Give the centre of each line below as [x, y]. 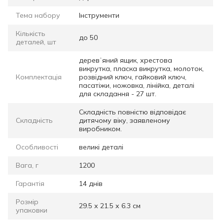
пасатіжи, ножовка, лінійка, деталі [137, 85]
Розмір [27, 202]
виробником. [100, 129]
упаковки [32, 210]
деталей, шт [36, 42]
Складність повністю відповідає [133, 112]
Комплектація [39, 77]
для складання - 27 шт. [118, 93]
